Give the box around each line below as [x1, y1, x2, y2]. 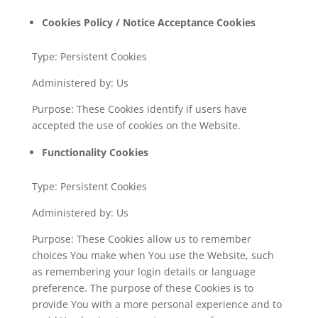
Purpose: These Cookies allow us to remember [31, 232, 251, 246]
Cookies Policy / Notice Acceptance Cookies [41, 16, 256, 29]
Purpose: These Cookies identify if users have [31, 102, 247, 116]
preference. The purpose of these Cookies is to [31, 281, 253, 295]
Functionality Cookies [41, 146, 148, 159]
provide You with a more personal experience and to [31, 297, 282, 311]
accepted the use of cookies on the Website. [31, 119, 241, 132]
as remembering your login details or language [31, 265, 256, 278]
